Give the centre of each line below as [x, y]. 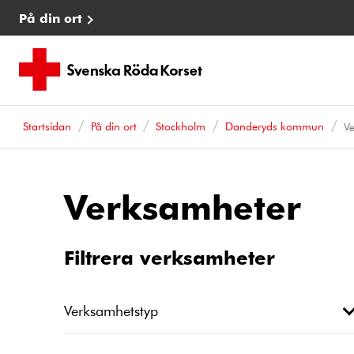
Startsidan [47, 126]
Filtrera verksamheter [169, 257]
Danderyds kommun [275, 126]
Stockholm [181, 126]
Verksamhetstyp [111, 310]
